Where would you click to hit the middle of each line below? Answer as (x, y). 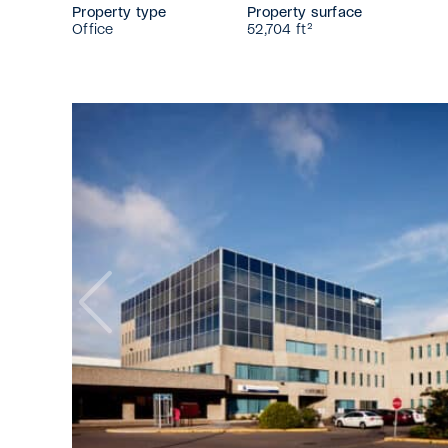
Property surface (305, 13)
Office (93, 30)
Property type (119, 13)
